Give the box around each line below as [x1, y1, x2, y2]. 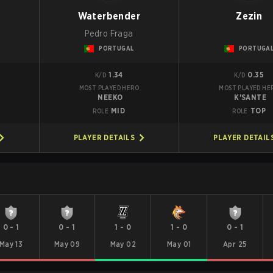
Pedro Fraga [85, 29, 133, 38]
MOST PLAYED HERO [79, 84, 140, 91]
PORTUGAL [99, 44, 134, 52]
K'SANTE [234, 93, 267, 102]
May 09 [54, 239, 80, 249]
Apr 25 [223, 239, 247, 249]
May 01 [167, 239, 191, 249]
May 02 [110, 239, 136, 249]
